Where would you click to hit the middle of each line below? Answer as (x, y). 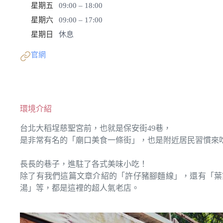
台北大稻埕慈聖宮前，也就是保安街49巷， (96, 128)
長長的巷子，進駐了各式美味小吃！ (84, 164)
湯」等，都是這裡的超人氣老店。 (80, 188)
